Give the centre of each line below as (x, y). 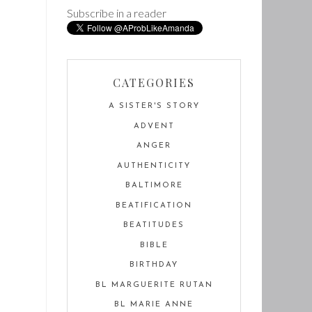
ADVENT (154, 126)
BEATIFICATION (154, 205)
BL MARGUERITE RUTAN (154, 285)
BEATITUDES (154, 226)
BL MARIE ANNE (154, 305)
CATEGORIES (154, 82)
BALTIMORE (154, 186)
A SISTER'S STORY (154, 107)
